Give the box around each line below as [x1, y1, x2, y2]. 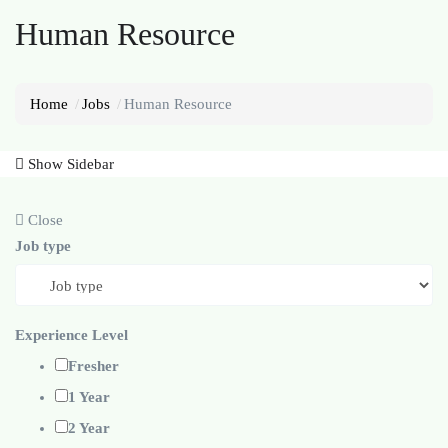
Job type [15, 238, 71, 255]
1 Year [68, 389, 110, 406]
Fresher [68, 358, 119, 375]
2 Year [68, 420, 110, 437]
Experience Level [15, 327, 128, 344]
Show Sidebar [24, 156, 114, 173]
